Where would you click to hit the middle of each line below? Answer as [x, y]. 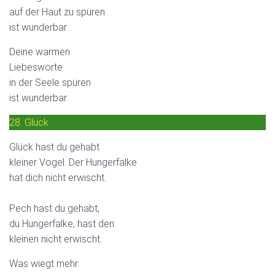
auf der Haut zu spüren [57, 12]
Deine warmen [40, 52]
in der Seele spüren [50, 82]
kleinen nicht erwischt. [56, 239]
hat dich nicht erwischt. [58, 177]
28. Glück [29, 122]
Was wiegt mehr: [45, 263]
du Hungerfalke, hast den [62, 223]
